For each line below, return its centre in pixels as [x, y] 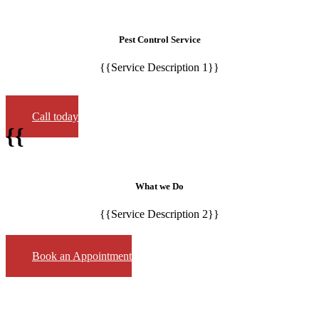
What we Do [159, 186]
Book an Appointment [82, 256]
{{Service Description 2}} [159, 214]
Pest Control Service [159, 40]
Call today [55, 117]
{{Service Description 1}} [159, 68]
